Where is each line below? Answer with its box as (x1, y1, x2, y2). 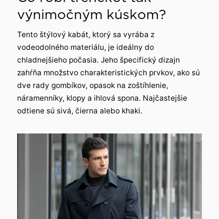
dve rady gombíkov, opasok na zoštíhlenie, (17, 80, 168, 90)
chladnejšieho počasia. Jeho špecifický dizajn (17, 55, 180, 65)
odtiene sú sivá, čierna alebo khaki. (17, 106, 142, 115)
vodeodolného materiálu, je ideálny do (17, 42, 154, 52)
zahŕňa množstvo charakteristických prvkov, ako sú (17, 67, 200, 77)
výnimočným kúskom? (17, 6, 166, 22)
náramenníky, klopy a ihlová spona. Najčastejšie (17, 93, 187, 103)
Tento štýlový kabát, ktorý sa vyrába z (17, 29, 154, 39)
